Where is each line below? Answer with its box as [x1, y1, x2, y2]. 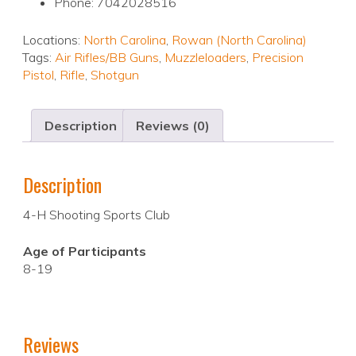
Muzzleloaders [164, 49, 246, 66]
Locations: [22, 32, 83, 48]
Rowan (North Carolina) [172, 32, 307, 48]
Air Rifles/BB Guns [55, 49, 159, 66]
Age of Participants [23, 243, 146, 260]
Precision [252, 49, 304, 66]
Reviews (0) [136, 118, 210, 134]
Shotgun [91, 67, 139, 83]
